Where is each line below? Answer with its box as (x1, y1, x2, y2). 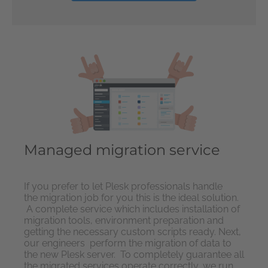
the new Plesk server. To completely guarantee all (24, 249, 244, 261)
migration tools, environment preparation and (24, 215, 224, 227)
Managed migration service (24, 141, 220, 159)
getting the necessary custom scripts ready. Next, (24, 226, 241, 238)
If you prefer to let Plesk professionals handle (24, 181, 223, 193)
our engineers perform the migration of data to (24, 237, 232, 249)
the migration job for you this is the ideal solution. (24, 192, 239, 204)
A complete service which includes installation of (24, 203, 240, 215)
